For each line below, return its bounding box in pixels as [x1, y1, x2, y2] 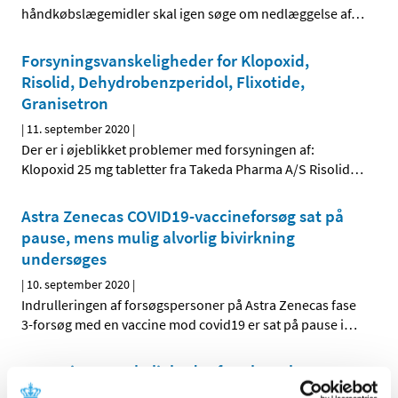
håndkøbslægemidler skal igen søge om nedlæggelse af [21, 4, 351, 23]
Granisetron [21, 92, 108, 115]
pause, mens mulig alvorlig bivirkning [21, 227, 295, 249]
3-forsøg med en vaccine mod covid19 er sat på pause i [21, 315, 344, 334]
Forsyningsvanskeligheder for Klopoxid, [21, 50, 309, 72]
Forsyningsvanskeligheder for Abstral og [21, 361, 314, 383]
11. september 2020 [27, 121, 130, 138]
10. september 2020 [27, 276, 130, 293]
